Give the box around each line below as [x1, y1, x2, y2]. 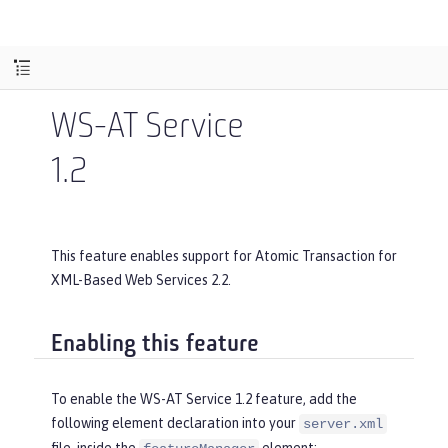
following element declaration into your [51, 415, 299, 432]
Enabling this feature [51, 332, 259, 357]
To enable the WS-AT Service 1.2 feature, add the [51, 391, 357, 408]
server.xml [303, 416, 383, 433]
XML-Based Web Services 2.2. [51, 272, 231, 288]
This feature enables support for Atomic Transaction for [51, 248, 397, 264]
